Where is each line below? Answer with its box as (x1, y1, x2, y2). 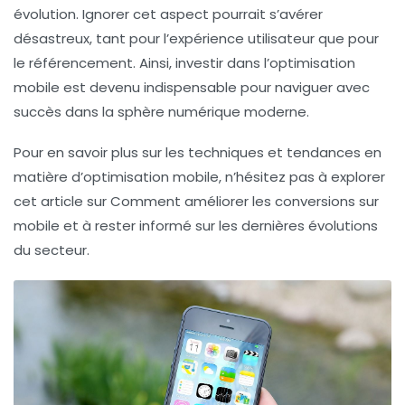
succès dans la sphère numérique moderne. (14, 101, 309, 121)
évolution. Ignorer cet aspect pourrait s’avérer (14, 4, 323, 24)
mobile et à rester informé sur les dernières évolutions (14, 215, 378, 235)
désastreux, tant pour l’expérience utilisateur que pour (14, 28, 379, 48)
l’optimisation (264, 52, 355, 72)
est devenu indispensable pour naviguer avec (60, 77, 370, 97)
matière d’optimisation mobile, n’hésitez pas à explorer (14, 166, 385, 186)
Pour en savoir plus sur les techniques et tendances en (14, 142, 381, 162)
